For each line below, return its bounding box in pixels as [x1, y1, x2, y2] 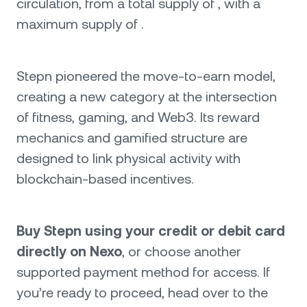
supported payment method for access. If [16, 264, 270, 280]
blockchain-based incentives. [16, 171, 194, 187]
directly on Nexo [16, 243, 122, 260]
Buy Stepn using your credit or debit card [16, 223, 285, 239]
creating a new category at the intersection [16, 88, 277, 105]
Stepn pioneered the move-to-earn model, [16, 68, 275, 84]
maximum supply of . [16, 16, 144, 32]
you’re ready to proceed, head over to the [16, 284, 268, 301]
